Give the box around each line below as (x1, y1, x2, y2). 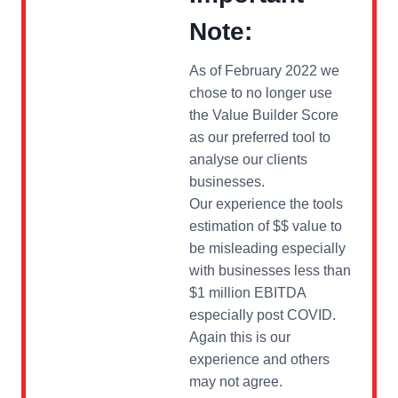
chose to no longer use (189, 85, 332, 100)
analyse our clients (189, 152, 307, 167)
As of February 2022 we (189, 63, 339, 78)
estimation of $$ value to (189, 219, 342, 234)
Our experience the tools (189, 196, 343, 211)
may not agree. (189, 374, 283, 389)
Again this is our (189, 330, 291, 345)
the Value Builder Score (189, 107, 338, 123)
